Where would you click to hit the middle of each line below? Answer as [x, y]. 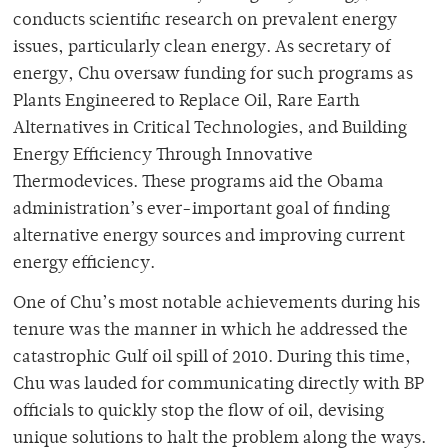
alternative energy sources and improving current [209, 237]
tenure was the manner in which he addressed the [210, 331]
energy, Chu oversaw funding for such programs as [213, 75]
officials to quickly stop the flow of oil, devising [198, 412]
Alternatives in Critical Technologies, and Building [210, 129]
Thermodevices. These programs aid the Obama [198, 183]
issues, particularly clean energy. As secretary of [202, 48]
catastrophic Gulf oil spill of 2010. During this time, [212, 358]
